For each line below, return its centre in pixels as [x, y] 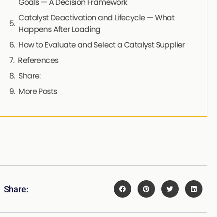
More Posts [38, 92]
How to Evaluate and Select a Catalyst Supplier [102, 45]
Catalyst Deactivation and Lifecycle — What [97, 18]
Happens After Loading [60, 30]
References [38, 61]
